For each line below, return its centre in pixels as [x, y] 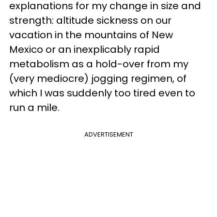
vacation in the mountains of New [91, 35]
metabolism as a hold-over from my [99, 64]
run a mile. [36, 107]
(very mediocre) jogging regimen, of [98, 78]
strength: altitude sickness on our [90, 20]
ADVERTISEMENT [108, 134]
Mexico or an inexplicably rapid [85, 49]
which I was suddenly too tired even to [102, 93]
